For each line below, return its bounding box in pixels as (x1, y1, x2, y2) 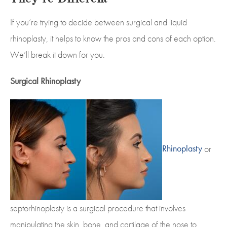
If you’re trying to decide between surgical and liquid (10, 16, 187, 28)
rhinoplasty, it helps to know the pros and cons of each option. (10, 32, 216, 44)
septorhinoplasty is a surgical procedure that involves (10, 202, 185, 214)
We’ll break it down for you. (10, 48, 105, 60)
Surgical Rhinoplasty (10, 74, 81, 87)
